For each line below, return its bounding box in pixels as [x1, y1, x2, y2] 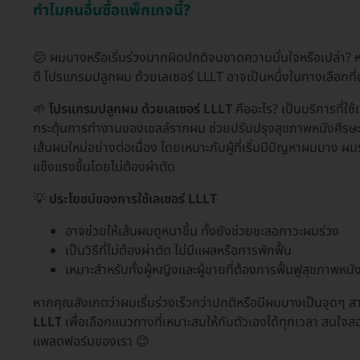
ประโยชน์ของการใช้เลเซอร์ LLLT [49, 190, 217, 210]
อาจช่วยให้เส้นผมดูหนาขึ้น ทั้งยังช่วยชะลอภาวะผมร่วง [65, 222, 339, 242]
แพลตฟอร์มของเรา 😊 [33, 331, 149, 351]
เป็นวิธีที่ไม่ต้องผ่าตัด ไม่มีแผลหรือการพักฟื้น [65, 241, 292, 261]
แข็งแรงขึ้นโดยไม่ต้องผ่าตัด [33, 157, 175, 178]
